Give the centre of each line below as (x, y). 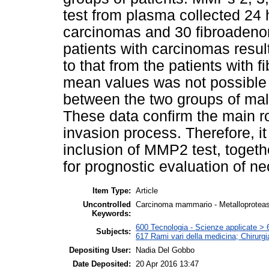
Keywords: (111, 213)
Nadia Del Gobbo (165, 250)
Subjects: (113, 231)
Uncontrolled (107, 204)
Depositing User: (100, 250)
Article (147, 190)
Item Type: (112, 190)
